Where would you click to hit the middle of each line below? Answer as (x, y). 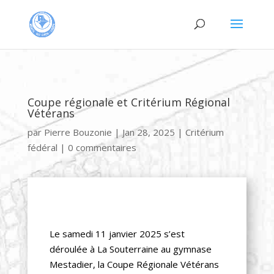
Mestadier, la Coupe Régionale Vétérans (134, 264)
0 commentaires (102, 147)
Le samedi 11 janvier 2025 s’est (117, 234)
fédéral (42, 147)
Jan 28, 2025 (148, 132)
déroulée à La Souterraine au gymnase (130, 249)
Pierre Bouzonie (78, 132)
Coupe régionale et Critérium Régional (128, 102)
